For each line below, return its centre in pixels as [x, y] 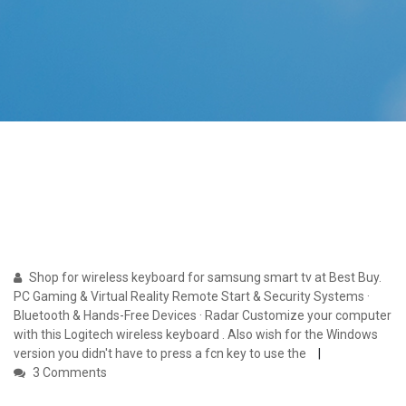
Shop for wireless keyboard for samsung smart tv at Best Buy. [204, 278]
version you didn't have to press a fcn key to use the [161, 354]
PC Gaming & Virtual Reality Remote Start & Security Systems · [192, 297]
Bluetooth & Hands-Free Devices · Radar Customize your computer [203, 316]
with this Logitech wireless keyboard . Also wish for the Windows [196, 335]
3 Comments [68, 373]
